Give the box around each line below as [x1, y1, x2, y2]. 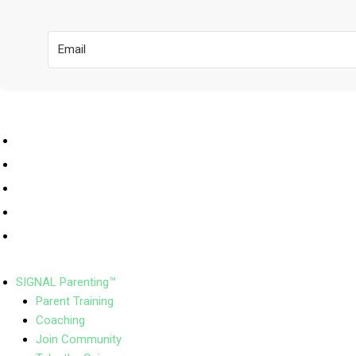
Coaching [36, 312, 85, 327]
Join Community [36, 331, 122, 346]
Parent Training [36, 293, 114, 308]
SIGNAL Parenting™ [16, 274, 116, 289]
